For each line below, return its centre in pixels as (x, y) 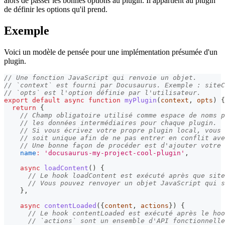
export (16, 100)
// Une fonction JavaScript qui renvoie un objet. (100, 78)
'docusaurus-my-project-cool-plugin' (115, 153)
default (46, 100)
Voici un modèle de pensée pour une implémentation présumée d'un (111, 52)
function (104, 100)
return (24, 108)
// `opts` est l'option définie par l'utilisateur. (102, 93)
